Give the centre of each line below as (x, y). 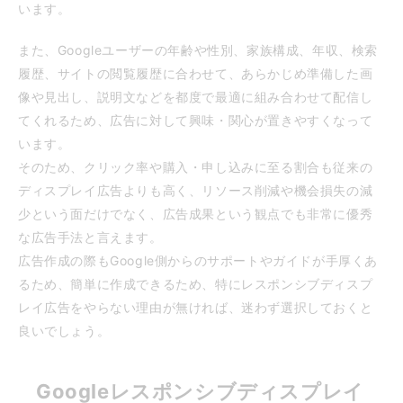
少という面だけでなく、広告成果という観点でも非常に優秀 (196, 213)
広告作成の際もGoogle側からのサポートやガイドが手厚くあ (198, 260)
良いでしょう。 (64, 330)
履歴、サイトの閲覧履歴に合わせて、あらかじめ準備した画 (196, 73)
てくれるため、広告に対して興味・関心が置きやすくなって (196, 120)
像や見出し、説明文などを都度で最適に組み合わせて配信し (196, 96)
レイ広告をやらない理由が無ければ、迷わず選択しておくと (196, 307)
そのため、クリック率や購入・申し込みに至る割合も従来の (196, 166)
